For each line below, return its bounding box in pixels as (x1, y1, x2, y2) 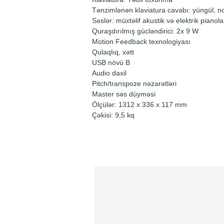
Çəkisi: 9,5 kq (92, 111, 134, 119)
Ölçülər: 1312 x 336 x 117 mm (92, 100, 187, 108)
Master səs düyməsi (92, 90, 155, 98)
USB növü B (92, 58, 130, 66)
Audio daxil (92, 69, 126, 77)
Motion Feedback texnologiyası (92, 37, 190, 45)
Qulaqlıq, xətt (92, 48, 134, 56)
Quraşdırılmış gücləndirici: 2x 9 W (92, 27, 198, 35)
